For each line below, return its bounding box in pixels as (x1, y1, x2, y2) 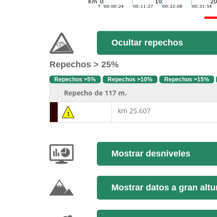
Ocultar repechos (111, 38, 183, 47)
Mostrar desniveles (111, 149, 190, 158)
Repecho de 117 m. (62, 88, 127, 97)
